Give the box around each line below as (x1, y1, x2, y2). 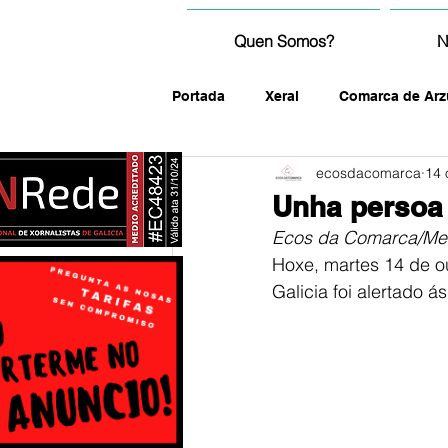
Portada (172, 87, 225, 104)
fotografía (212, 167, 279, 184)
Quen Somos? (233, 31, 334, 51)
